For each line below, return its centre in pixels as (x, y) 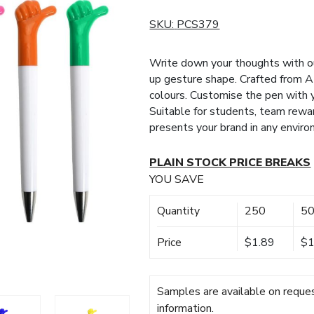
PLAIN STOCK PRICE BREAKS (230, 163)
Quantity (179, 211)
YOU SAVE (177, 179)
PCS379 (198, 25)
